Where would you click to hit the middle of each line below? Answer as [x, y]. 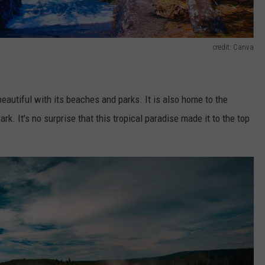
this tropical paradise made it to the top [172, 118]
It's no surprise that [56, 118]
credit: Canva [233, 47]
